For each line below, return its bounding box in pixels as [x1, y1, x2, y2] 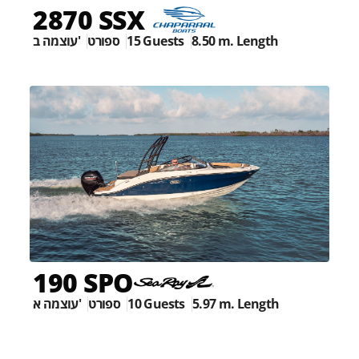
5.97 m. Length [192, 295, 280, 313]
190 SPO [33, 265, 134, 301]
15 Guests [127, 32, 184, 50]
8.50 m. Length [191, 32, 279, 50]
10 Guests [127, 295, 185, 313]
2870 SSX [33, 2, 144, 38]
